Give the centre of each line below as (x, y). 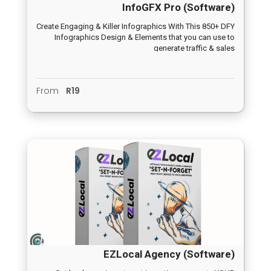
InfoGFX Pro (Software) (178, 8)
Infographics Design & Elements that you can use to (145, 38)
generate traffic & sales (194, 48)
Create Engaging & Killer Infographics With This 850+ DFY (135, 27)
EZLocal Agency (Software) (169, 254)
